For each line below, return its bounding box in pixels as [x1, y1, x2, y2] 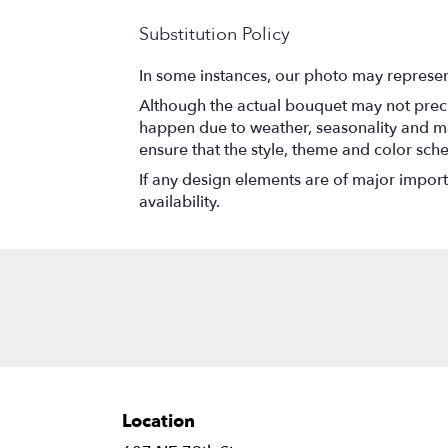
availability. [139, 190, 220, 213]
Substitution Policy [139, 21, 290, 47]
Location [122, 408, 195, 434]
